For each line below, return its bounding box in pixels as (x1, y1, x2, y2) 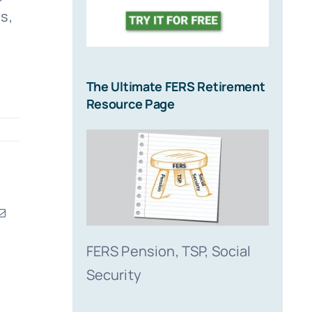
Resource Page (86, 95, 175, 113)
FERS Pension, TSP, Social (86, 241, 251, 260)
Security (86, 265, 141, 284)
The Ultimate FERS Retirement (86, 78, 265, 95)
